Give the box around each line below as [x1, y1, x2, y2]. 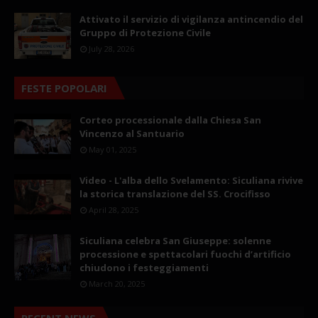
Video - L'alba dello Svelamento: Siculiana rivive [79, 173, 303, 187]
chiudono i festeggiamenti [79, 261, 209, 274]
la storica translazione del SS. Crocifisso [79, 187, 270, 200]
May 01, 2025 [89, 143, 136, 155]
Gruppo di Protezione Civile [79, 26, 211, 39]
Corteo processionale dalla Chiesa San [79, 113, 261, 126]
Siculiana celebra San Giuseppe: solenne [79, 234, 271, 247]
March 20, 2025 [89, 278, 145, 289]
